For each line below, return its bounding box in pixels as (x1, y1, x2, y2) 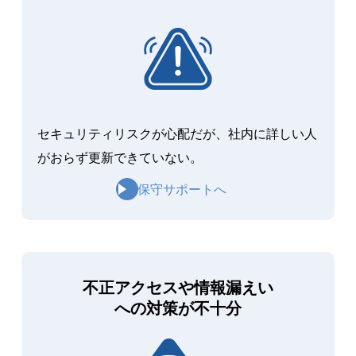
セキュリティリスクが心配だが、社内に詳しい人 (37, 126, 317, 141)
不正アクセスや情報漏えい (83, 278, 273, 296)
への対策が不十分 (114, 299, 242, 317)
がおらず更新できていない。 (37, 150, 203, 164)
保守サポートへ (137, 182, 226, 196)
